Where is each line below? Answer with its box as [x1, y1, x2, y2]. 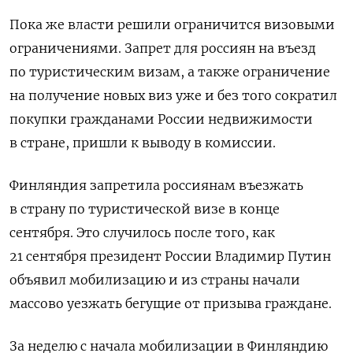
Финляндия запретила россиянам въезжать [9, 177, 303, 194]
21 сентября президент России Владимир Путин [9, 248, 331, 265]
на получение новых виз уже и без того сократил [9, 87, 337, 104]
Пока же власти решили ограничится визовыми [9, 17, 335, 33]
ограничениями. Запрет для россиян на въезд [9, 40, 316, 57]
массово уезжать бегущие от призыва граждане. [9, 295, 332, 312]
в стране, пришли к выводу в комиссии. [9, 135, 276, 151]
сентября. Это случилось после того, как [9, 225, 275, 241]
